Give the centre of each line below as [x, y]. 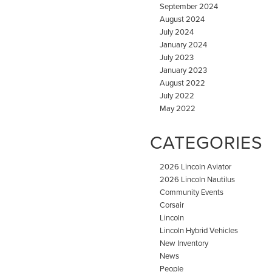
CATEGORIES [206, 142]
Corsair [172, 205]
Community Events [192, 192]
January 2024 [183, 45]
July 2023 [177, 57]
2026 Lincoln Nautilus [197, 179]
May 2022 [178, 108]
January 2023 [183, 70]
